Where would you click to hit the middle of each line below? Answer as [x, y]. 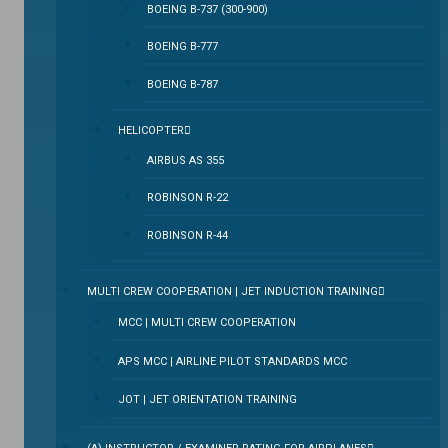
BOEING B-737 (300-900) [208, 10]
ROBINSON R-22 [188, 198]
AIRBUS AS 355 [186, 161]
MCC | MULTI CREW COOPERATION [206, 322]
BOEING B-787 [183, 84]
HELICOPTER [150, 131]
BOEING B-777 [183, 47]
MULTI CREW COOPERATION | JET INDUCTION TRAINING [233, 292]
